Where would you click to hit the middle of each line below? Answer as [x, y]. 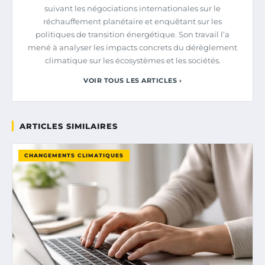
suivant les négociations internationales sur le [132, 8]
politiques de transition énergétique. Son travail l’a [132, 34]
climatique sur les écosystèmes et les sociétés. [132, 60]
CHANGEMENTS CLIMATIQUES [74, 155]
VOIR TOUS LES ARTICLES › [132, 80]
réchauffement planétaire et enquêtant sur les [132, 21]
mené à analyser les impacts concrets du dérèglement [132, 47]
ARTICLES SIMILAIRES [69, 126]
